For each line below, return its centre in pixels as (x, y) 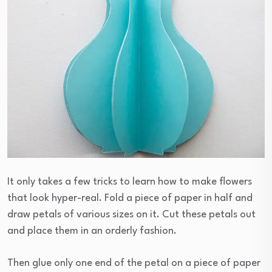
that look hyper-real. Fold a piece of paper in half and (130, 199)
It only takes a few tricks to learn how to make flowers (130, 182)
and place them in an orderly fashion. (92, 231)
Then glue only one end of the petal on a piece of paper (134, 263)
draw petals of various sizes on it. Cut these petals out (131, 215)
